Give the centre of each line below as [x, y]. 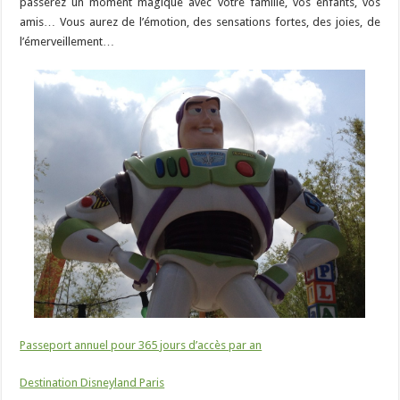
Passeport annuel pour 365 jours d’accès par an [141, 345]
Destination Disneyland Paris [92, 383]
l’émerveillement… [67, 41]
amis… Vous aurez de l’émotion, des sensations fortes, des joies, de [200, 21]
